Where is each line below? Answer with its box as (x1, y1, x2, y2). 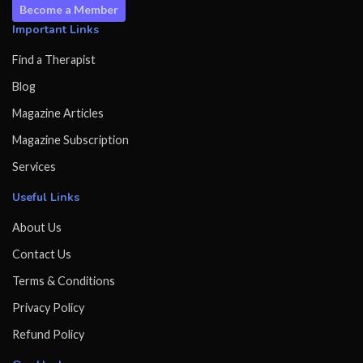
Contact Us (12, 247, 71, 262)
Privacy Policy (12, 301, 84, 315)
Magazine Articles (12, 106, 104, 121)
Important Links (12, 22, 99, 38)
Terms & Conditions (12, 274, 115, 288)
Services (12, 160, 56, 174)
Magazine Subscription (12, 133, 129, 147)
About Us (12, 220, 62, 235)
